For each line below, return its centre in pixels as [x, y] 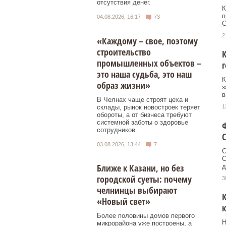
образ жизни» [124, 85]
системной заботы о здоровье [143, 122]
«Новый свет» [124, 202]
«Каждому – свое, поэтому [147, 41]
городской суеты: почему [144, 179]
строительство [124, 52]
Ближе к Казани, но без [140, 168]
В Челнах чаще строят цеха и [143, 99]
